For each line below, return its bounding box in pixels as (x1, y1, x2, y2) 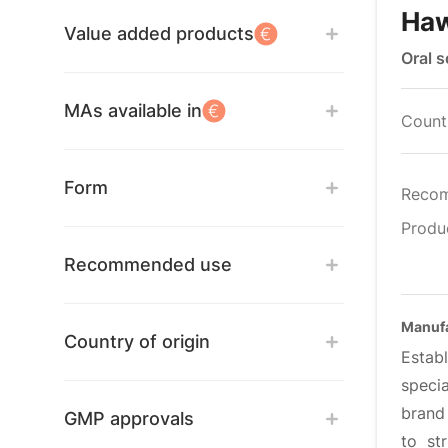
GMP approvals (64, 408, 194, 429)
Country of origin (64, 331, 210, 352)
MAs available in (64, 100, 202, 121)
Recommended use (64, 254, 232, 275)
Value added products (64, 23, 254, 44)
